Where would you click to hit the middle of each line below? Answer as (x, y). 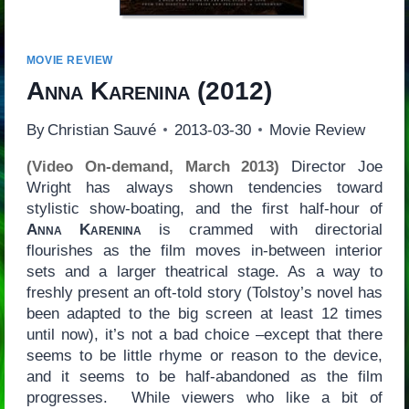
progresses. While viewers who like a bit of (204, 397)
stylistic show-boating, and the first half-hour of (204, 208)
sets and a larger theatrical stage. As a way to (204, 271)
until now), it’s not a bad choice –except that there (204, 334)
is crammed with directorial (262, 229)
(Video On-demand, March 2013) (153, 166)
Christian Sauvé (101, 130)
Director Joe (331, 166)
